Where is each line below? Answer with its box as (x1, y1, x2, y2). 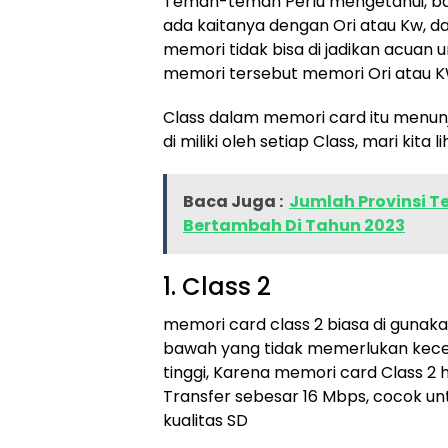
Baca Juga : (183, 190, 283, 213)
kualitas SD (163, 409, 248, 432)
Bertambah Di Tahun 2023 (183, 214, 405, 237)
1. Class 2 (163, 270, 271, 303)
